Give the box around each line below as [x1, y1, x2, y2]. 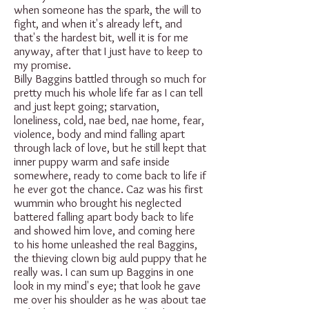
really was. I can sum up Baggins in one [14, 265, 194, 279]
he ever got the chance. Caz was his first [14, 182, 203, 196]
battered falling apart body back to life [14, 210, 194, 223]
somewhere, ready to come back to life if [14, 168, 206, 182]
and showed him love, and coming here [14, 223, 195, 237]
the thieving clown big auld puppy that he [14, 251, 207, 265]
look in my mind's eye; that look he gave [14, 279, 201, 292]
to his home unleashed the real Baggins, [14, 237, 197, 251]
